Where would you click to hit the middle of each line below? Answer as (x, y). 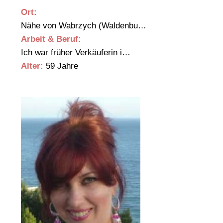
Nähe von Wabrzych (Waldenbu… (85, 26)
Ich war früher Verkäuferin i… (77, 53)
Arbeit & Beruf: (51, 39)
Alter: (32, 66)
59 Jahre (61, 66)
